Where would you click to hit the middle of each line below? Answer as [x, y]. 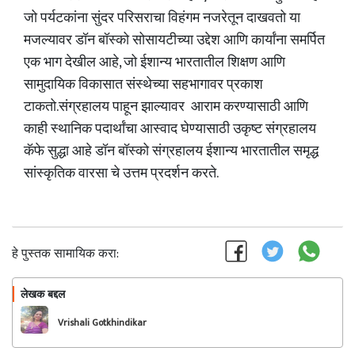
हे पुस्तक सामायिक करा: [65, 254]
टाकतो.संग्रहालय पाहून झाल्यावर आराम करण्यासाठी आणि [166, 107]
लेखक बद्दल [43, 294]
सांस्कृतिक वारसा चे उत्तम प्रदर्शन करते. [121, 174]
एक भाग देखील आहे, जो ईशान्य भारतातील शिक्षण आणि [155, 63]
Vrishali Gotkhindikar [102, 323]
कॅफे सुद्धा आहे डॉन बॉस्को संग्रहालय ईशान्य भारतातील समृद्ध [171, 151]
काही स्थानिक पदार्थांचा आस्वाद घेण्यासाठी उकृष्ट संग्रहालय [170, 129]
